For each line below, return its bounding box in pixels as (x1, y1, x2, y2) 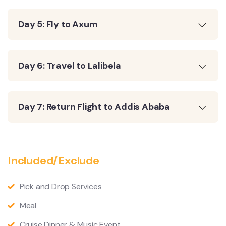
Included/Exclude (8, 153, 99, 168)
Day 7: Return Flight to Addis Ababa (18, 100, 170, 113)
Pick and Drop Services (19, 181, 102, 192)
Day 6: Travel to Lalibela (18, 59, 121, 72)
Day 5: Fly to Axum (18, 18, 98, 30)
